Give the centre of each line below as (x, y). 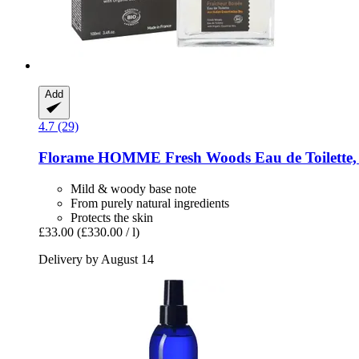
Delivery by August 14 (96, 259)
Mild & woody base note (133, 188)
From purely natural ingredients (150, 203)
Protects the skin (112, 217)
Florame (66, 158)
